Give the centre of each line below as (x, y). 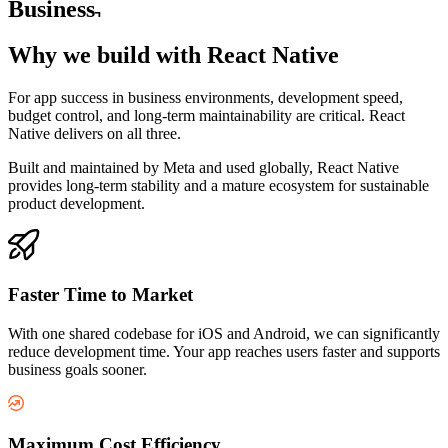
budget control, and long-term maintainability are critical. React (206, 116)
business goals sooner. (77, 369)
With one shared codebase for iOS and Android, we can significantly (224, 333)
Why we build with (107, 55)
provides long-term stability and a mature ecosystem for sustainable (218, 186)
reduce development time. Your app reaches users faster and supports (224, 351)
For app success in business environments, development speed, (205, 98)
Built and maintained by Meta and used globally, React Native (203, 168)
